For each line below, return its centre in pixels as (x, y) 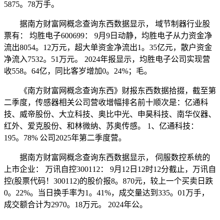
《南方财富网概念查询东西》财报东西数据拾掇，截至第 (110, 90)
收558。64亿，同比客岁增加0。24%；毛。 (78, 71)
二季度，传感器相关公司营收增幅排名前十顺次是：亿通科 (106, 102)
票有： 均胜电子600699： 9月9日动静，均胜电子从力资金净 (108, 35)
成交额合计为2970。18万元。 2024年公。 (76, 204)
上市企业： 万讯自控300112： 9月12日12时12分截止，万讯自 (110, 169)
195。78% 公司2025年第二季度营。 (65, 137)
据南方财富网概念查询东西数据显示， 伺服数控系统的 (107, 157)
